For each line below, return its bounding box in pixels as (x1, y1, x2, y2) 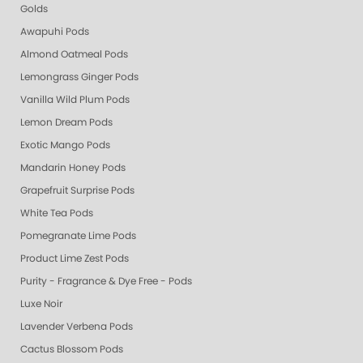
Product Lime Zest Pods (20, 254, 129, 264)
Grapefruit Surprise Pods (20, 186, 135, 196)
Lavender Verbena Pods (20, 322, 133, 332)
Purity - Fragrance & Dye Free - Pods (20, 276, 192, 287)
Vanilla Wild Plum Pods (20, 95, 130, 105)
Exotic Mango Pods (20, 140, 110, 151)
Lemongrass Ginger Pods (20, 72, 139, 83)
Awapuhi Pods (20, 27, 89, 37)
